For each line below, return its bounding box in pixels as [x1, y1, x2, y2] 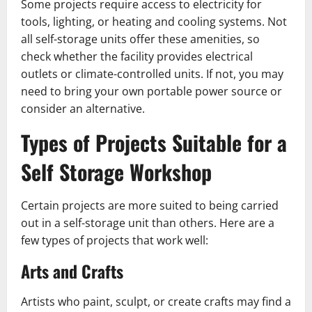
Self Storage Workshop [21, 155, 212, 187]
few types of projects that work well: [21, 232, 208, 248]
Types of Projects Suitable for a [21, 126, 287, 158]
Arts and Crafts [21, 258, 123, 283]
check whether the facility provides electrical [21, 48, 253, 64]
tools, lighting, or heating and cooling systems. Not [21, 13, 287, 29]
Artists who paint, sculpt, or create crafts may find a [21, 293, 291, 309]
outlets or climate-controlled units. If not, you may [21, 65, 283, 81]
